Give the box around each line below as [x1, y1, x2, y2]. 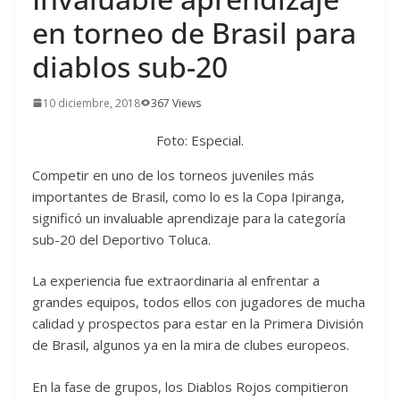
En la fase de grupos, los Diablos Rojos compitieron [32, 377, 348, 396]
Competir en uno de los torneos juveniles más [32, 165, 314, 184]
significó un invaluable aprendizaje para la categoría [32, 208, 346, 227]
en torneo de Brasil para [32, 12, 356, 52]
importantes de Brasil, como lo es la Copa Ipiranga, [32, 187, 345, 205]
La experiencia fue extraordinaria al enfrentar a [32, 271, 320, 290]
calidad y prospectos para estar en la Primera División [32, 314, 363, 333]
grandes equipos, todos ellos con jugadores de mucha [32, 293, 365, 312]
